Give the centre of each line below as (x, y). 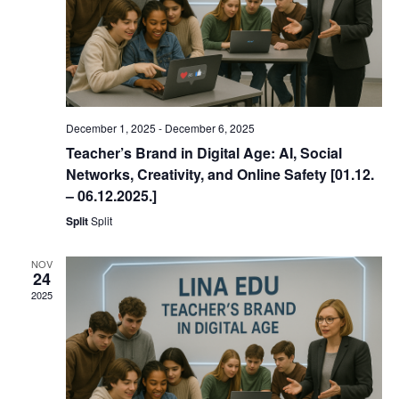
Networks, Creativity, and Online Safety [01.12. (220, 175)
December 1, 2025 (110, 128)
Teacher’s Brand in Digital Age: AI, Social (204, 153)
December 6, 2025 (209, 128)
